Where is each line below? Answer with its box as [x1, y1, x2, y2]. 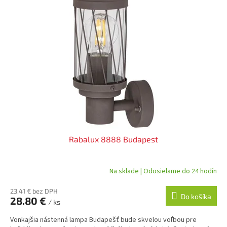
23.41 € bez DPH [10, 187, 58, 196]
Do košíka [181, 192, 211, 201]
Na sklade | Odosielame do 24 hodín [109, 166, 217, 176]
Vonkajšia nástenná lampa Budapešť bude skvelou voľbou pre [10, 215, 197, 225]
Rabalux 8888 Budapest [69, 134, 158, 144]
